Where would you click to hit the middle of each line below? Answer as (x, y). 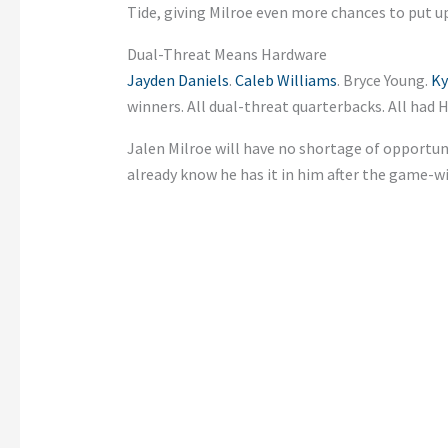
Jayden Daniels (177, 80)
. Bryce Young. (383, 80)
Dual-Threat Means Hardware (226, 54)
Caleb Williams (285, 80)
